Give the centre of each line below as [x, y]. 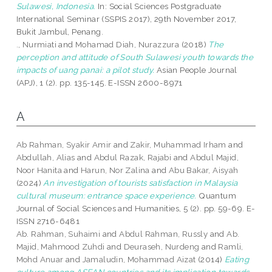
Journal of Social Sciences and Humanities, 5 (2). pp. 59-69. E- [136, 209]
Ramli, [231, 247]
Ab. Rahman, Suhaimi [58, 234]
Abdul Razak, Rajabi [133, 158]
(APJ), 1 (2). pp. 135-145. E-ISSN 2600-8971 [99, 83]
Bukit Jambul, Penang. [60, 32]
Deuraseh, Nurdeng [161, 247]
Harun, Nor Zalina [115, 170]
